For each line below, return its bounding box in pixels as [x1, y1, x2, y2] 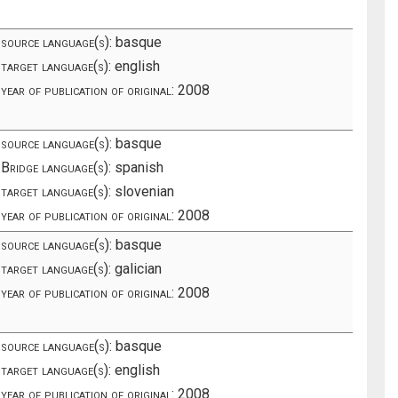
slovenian [111, 182, 175, 200]
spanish [111, 158, 164, 176]
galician [111, 259, 163, 277]
